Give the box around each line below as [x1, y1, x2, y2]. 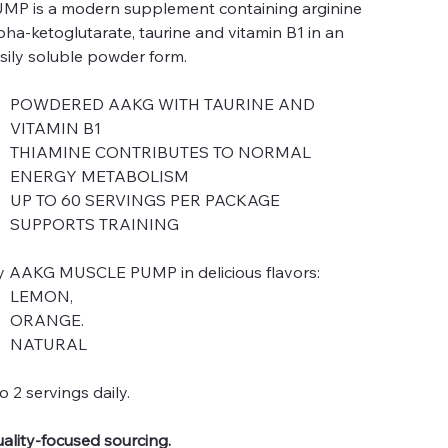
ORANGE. [10, 310, 85, 330]
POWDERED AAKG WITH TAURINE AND [10, 94, 316, 114]
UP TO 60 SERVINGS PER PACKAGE [10, 190, 281, 210]
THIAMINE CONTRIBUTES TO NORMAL [10, 142, 312, 162]
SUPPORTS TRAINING [10, 214, 180, 234]
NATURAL [10, 334, 88, 354]
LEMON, [10, 286, 74, 306]
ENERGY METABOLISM [10, 166, 190, 186]
